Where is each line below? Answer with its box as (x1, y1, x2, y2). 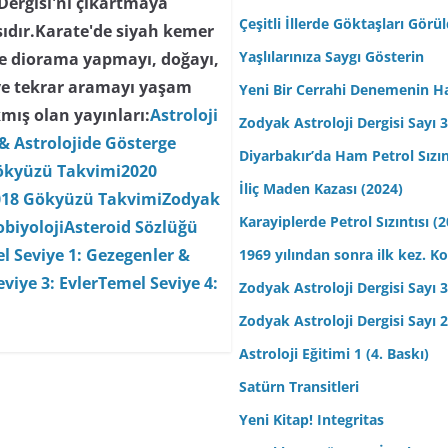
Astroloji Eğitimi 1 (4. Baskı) (239, 344, 429, 364)
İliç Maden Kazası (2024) (239, 179, 403, 199)
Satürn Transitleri (239, 377, 359, 397)
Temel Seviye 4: (98, 272, 219, 295)
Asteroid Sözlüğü (64, 216, 199, 239)
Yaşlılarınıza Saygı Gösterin (239, 47, 424, 67)
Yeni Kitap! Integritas (239, 410, 384, 430)
